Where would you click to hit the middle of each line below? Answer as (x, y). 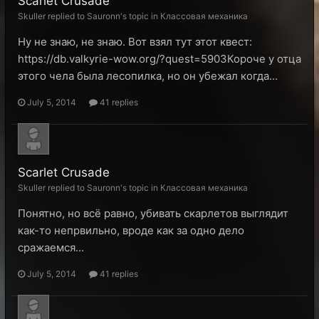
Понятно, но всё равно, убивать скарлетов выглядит (153, 213)
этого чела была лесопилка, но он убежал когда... (148, 76)
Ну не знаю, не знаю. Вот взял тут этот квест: (135, 42)
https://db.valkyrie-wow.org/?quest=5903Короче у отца (159, 59)
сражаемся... (51, 247)
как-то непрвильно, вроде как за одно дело (131, 230)
